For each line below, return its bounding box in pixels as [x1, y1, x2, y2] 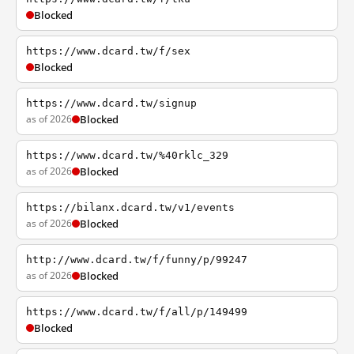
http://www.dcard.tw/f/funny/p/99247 [26, 254, 247, 265]
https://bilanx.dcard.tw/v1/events [26, 201, 235, 213]
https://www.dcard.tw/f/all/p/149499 [26, 306, 247, 318]
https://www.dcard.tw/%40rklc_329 [26, 149, 228, 161]
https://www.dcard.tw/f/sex [26, 45, 190, 57]
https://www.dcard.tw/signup [26, 97, 197, 109]
